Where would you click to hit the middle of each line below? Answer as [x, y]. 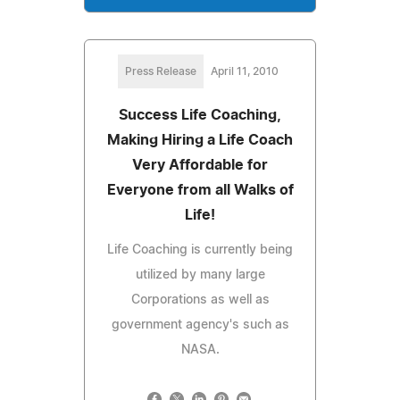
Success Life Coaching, [200, 115]
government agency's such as [200, 325]
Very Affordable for [200, 165]
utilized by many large [200, 275]
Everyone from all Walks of [200, 190]
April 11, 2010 [245, 71]
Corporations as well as [200, 300]
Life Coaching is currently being [200, 250]
